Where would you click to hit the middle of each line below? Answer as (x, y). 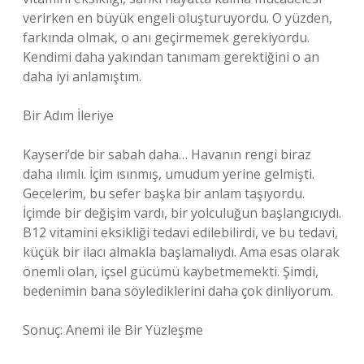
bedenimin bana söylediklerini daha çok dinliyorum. (178, 291)
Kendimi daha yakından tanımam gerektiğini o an (171, 57)
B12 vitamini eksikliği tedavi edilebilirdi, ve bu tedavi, (180, 232)
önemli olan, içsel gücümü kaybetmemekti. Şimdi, (171, 271)
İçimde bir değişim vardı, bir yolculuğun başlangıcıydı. (182, 213)
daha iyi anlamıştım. (82, 76)
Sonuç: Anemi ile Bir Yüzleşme (113, 330)
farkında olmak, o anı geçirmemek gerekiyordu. (166, 37)
